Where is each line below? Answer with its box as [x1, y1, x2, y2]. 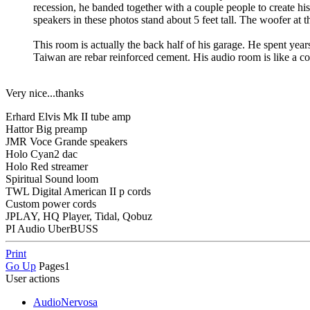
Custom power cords [6, 197, 96, 210]
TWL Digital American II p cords [6, 185, 151, 197]
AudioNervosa [33, 295, 98, 308]
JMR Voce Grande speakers [6, 135, 127, 147]
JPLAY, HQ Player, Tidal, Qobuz [6, 210, 152, 222]
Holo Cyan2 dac [6, 147, 77, 160]
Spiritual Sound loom [6, 172, 98, 185]
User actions [6, 272, 60, 284]
